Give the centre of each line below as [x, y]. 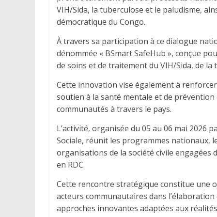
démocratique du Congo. [101, 22]
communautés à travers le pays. [114, 109]
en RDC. [71, 164]
